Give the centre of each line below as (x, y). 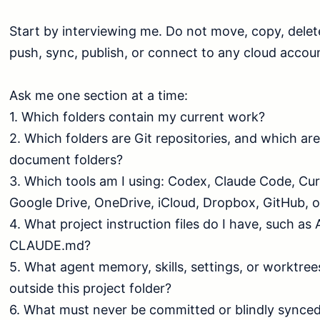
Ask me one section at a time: (99, 95)
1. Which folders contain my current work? (137, 116)
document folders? (66, 159)
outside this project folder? (90, 288)
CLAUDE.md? (50, 245)
